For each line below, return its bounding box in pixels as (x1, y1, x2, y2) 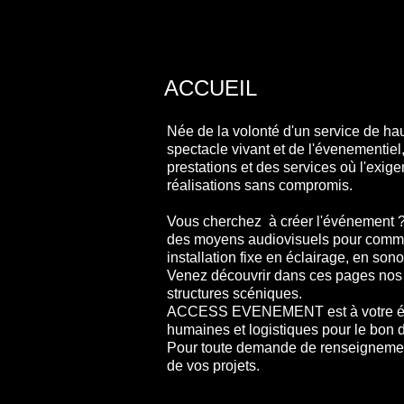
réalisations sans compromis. (167, 178, 353, 193)
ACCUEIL (164, 76, 257, 100)
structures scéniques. (167, 286, 302, 301)
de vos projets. (167, 358, 260, 373)
